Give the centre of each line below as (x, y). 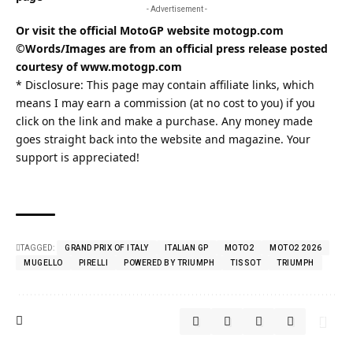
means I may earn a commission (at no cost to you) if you (165, 102)
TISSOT (245, 262)
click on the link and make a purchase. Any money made (164, 121)
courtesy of (48, 66)
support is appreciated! (78, 157)
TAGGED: (37, 247)
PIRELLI (93, 262)
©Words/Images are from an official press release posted (172, 48)
